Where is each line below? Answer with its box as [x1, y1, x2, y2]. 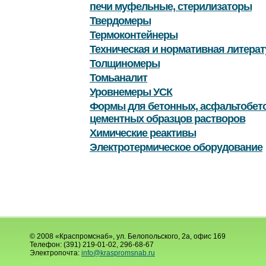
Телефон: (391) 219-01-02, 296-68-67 [30, 240, 154, 249]
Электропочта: [30, 249, 81, 257]
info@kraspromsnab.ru [81, 249, 155, 257]
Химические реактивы [90, 127, 196, 140]
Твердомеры [90, 15, 151, 27]
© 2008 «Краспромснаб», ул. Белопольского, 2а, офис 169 [30, 232, 226, 240]
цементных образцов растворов [90, 113, 245, 125]
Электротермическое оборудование [90, 141, 262, 154]
